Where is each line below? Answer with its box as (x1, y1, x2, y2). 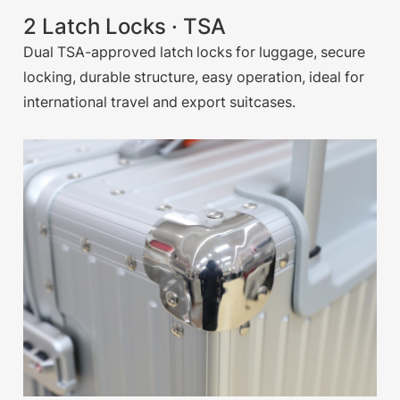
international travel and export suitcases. (23, 93, 296, 112)
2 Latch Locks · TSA (23, 13, 227, 40)
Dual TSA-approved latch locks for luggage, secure (23, 43, 366, 62)
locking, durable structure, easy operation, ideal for (23, 68, 365, 87)
